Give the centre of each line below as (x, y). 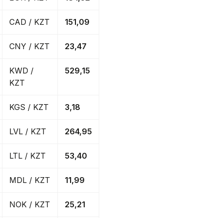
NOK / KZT (30, 205)
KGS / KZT (29, 107)
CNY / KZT (29, 46)
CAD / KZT (29, 22)
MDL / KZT (30, 180)
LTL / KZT (27, 156)
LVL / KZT (28, 132)
